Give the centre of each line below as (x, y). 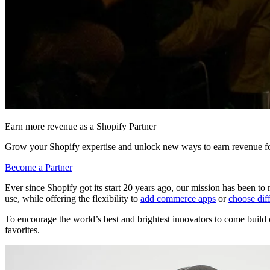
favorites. (24, 230)
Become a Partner (39, 168)
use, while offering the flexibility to (73, 199)
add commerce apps (178, 199)
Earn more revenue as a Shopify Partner (80, 127)
